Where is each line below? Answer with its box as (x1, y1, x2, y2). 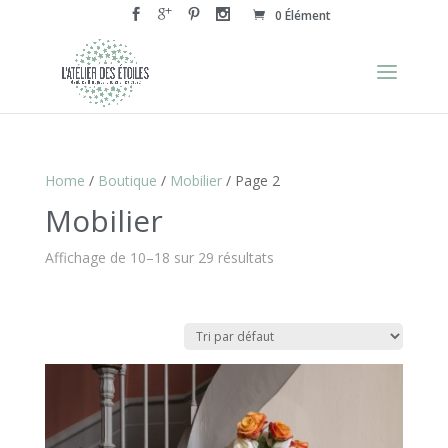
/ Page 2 (221, 170, 280, 190)
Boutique (97, 170, 157, 190)
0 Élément (274, 7, 331, 24)
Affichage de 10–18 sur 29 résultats (44, 247, 274, 267)
